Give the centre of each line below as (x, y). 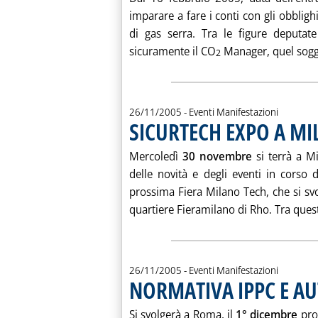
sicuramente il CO (172, 51)
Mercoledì (156, 156)
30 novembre (217, 156)
